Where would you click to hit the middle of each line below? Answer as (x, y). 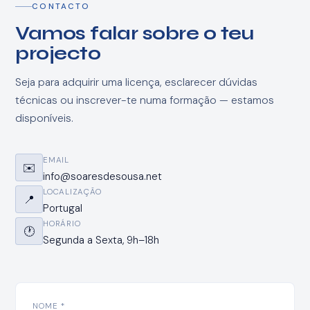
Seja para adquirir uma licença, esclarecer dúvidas (137, 83)
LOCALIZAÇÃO (72, 192)
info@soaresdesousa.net (103, 177)
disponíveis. (45, 119)
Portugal (63, 209)
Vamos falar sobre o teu (135, 33)
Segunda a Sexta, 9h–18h (101, 240)
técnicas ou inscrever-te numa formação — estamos (145, 101)
